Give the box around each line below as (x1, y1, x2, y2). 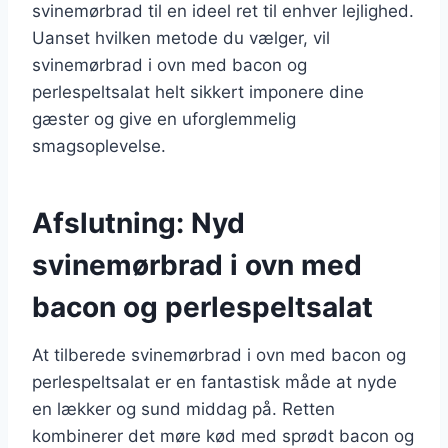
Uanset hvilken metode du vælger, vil (32, 27, 330, 48)
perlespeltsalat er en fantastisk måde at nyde (32, 371, 397, 392)
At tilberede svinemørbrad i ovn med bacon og (32, 344, 406, 365)
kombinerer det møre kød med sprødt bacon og (32, 425, 414, 446)
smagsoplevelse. (32, 135, 166, 156)
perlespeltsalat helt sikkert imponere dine (32, 81, 364, 102)
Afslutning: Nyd (32, 205, 245, 240)
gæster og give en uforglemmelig (32, 108, 296, 129)
